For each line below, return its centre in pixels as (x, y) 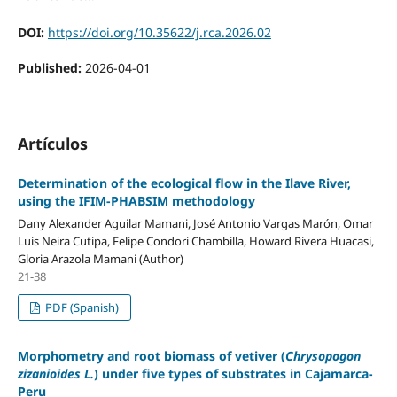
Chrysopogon (323, 355)
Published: (51, 68)
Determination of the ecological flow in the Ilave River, (184, 183)
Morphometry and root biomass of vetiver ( (151, 355)
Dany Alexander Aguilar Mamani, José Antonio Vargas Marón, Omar (195, 223)
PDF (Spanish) (81, 307)
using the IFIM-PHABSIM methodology (136, 201)
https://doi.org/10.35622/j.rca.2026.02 (159, 32)
